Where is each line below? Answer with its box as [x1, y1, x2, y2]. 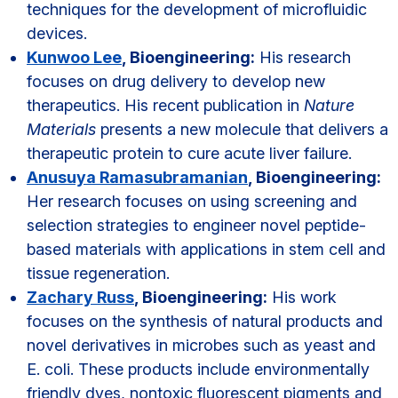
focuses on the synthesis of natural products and [27, 312, 383, 330]
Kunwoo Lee [27, 48, 122, 67]
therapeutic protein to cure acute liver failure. [27, 144, 352, 163]
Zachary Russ [27, 288, 134, 306]
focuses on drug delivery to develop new [27, 72, 325, 91]
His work [267, 288, 337, 306]
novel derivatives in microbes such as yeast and [27, 336, 376, 354]
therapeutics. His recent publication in [27, 96, 304, 115]
